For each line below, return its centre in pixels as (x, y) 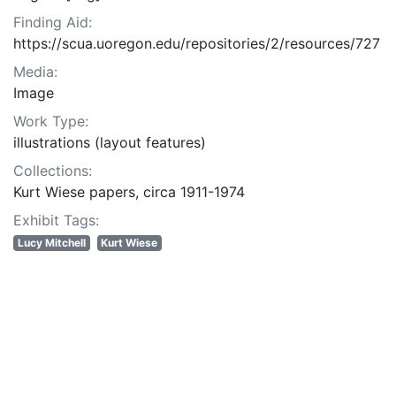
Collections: (53, 171)
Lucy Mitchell (51, 243)
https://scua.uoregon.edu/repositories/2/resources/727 (197, 44)
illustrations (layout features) (110, 143)
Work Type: (51, 122)
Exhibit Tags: (56, 221)
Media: (35, 72)
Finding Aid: (53, 23)
